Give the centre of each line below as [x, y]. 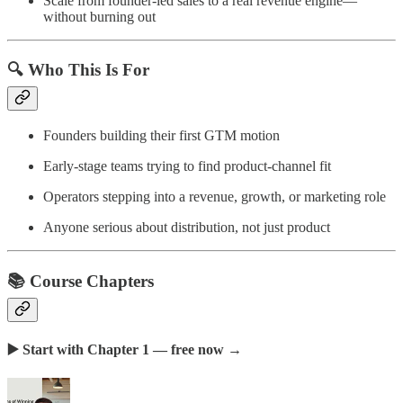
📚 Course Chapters [81, 281]
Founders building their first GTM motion [161, 136]
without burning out [99, 16]
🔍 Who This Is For [78, 70]
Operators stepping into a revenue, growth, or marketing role [215, 197]
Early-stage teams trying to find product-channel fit [187, 166]
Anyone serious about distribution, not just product [187, 228]
